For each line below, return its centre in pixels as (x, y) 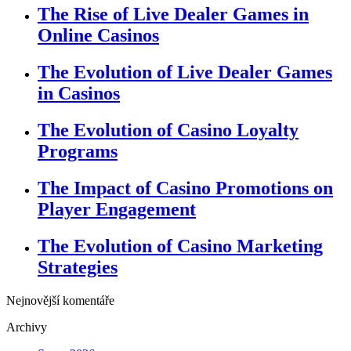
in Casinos (79, 94)
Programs (78, 152)
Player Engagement (117, 209)
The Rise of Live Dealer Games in (173, 14)
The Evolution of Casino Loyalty (168, 130)
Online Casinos (98, 36)
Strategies (78, 267)
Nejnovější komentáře (60, 300)
